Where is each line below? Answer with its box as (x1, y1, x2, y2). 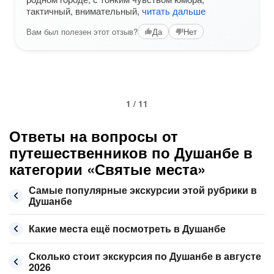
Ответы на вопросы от (9, 125, 178, 146)
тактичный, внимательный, (26, 4, 142, 17)
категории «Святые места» (9, 158, 206, 179)
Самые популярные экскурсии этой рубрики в (29, 183, 257, 197)
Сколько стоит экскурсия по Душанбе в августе (29, 249, 261, 263)
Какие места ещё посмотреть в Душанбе (29, 221, 226, 235)
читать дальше (142, 4, 206, 17)
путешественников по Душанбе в (9, 142, 253, 163)
